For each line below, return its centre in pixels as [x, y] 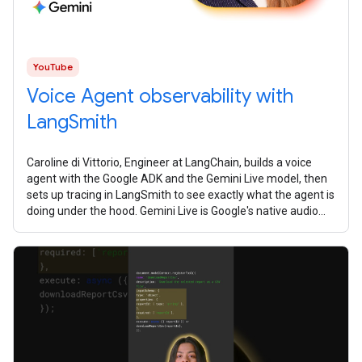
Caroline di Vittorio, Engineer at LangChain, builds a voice [169, 162]
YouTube [53, 66]
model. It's [52, 227]
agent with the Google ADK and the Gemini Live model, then [177, 178]
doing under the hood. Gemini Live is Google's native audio [173, 210]
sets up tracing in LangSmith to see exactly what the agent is [181, 194]
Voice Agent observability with [160, 96]
